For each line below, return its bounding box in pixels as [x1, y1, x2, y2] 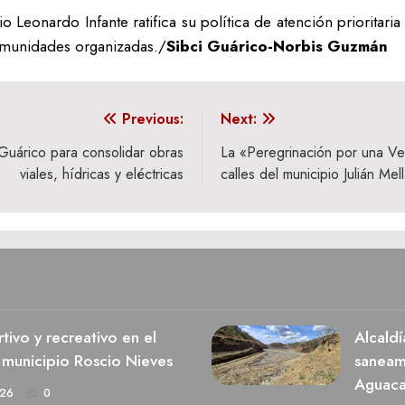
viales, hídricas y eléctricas [20, 164, 184, 185]
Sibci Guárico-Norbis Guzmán [166, 34, 388, 57]
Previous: [122, 108, 184, 130]
